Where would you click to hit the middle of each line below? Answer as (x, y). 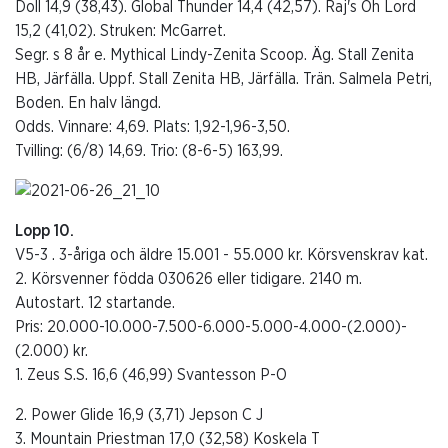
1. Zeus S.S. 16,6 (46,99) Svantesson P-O (151, 374)
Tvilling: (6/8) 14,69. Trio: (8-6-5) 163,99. (149, 150)
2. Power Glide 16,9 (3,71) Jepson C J (139, 414)
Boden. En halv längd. (88, 102)
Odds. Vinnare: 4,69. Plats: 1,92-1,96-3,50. (152, 126)
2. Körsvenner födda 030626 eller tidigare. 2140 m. (188, 278)
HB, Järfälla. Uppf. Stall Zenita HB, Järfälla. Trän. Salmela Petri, (223, 78)
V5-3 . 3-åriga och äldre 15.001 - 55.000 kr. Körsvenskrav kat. (221, 254)
